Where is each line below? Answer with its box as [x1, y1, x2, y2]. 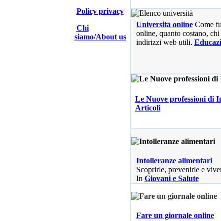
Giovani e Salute [144, 174, 199, 183]
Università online [136, 20, 193, 29]
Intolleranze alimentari [136, 156, 212, 165]
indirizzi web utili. [136, 38, 194, 46]
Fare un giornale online [136, 211, 214, 220]
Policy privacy [76, 7, 124, 15]
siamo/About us [74, 33, 126, 41]
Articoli [135, 104, 160, 112]
